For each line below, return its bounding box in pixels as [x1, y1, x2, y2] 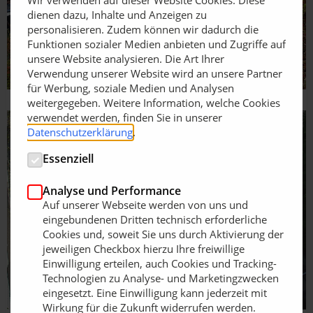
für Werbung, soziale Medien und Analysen [27, 80, 234, 95]
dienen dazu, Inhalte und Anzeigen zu [27, 7, 207, 22]
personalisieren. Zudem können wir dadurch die [27, 22, 259, 36]
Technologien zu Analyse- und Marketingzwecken [43, 270, 279, 285]
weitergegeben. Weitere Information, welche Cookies [27, 95, 280, 110]
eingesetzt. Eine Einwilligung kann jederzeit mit [43, 285, 267, 300]
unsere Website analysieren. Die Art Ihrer [27, 51, 224, 66]
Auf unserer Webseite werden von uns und [43, 197, 248, 212]
